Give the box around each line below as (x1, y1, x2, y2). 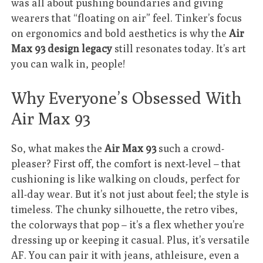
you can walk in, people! (11, 58, 126, 70)
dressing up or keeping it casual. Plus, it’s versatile (11, 233, 250, 246)
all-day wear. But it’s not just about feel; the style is (11, 187, 249, 200)
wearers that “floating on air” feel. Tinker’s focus (11, 12, 242, 25)
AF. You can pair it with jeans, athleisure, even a (11, 248, 240, 261)
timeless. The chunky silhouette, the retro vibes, (11, 203, 238, 215)
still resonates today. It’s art (112, 42, 247, 55)
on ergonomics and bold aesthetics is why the (11, 27, 230, 40)
